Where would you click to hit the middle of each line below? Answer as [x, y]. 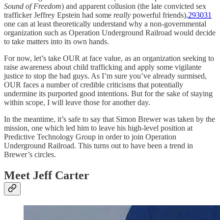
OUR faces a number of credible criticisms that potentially [94, 84]
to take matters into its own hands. [56, 41]
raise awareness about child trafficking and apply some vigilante [103, 67]
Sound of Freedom [33, 6]
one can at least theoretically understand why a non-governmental [105, 24]
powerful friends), [160, 15]
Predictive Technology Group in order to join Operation [90, 137]
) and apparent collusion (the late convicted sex [134, 6]
